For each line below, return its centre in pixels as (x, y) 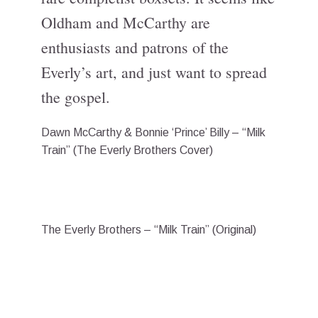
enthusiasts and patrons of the (135, 47)
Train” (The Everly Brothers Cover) (127, 150)
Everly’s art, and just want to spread (154, 72)
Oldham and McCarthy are (126, 22)
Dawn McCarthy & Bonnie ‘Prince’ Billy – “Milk (153, 132)
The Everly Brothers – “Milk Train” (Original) (149, 229)
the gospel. (76, 97)
